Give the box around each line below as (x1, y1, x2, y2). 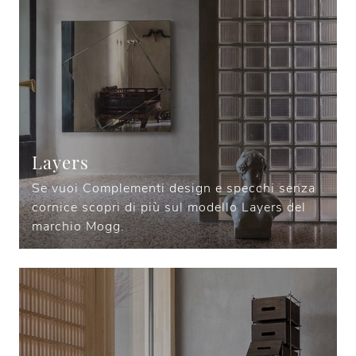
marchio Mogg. (32, 218, 125, 236)
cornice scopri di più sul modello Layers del (32, 199, 306, 217)
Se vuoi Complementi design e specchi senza (32, 180, 315, 198)
